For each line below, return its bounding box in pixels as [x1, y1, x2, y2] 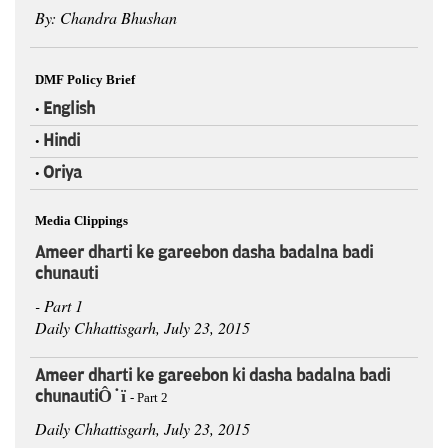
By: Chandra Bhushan [35, 7, 177, 29]
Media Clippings [35, 213, 128, 229]
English [43, 99, 95, 120]
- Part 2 [130, 390, 168, 406]
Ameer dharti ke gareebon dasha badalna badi [35, 243, 373, 264]
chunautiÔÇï [35, 387, 130, 408]
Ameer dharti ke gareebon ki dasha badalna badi [35, 366, 390, 387]
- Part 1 [35, 295, 83, 317]
